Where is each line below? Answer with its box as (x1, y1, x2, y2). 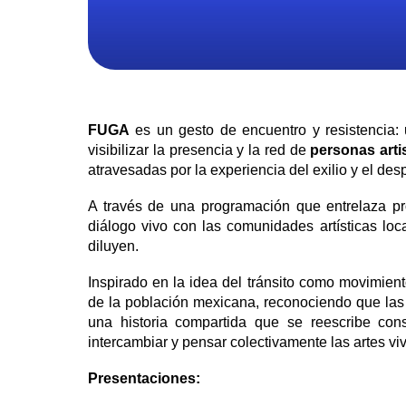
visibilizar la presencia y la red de (88, 142, 311, 159)
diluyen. (88, 238, 139, 255)
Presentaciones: (88, 371, 200, 387)
